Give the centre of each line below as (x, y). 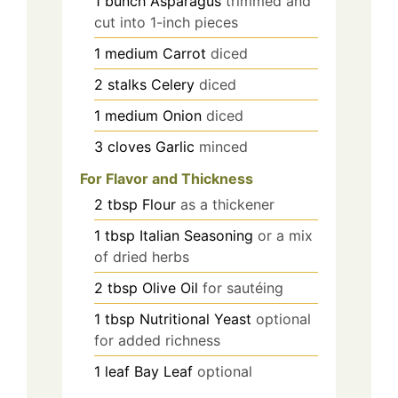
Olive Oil (170, 288)
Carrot (184, 53)
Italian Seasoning (196, 236)
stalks (127, 84)
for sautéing (243, 288)
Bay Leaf (163, 372)
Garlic (175, 146)
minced (223, 146)
